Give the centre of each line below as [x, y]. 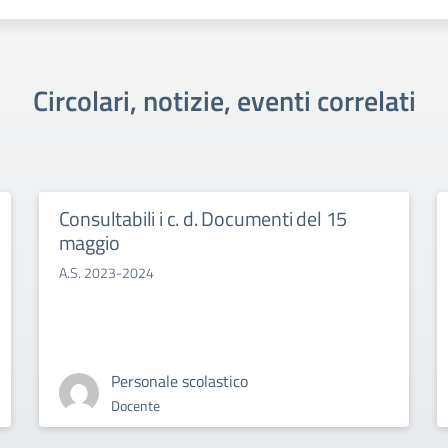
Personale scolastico [179, 381]
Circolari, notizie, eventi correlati [224, 100]
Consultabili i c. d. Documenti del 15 [203, 218]
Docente [135, 405]
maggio [89, 242]
